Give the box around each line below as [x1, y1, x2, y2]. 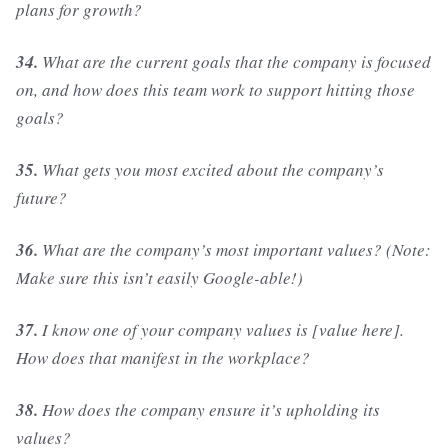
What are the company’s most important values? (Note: [38, 238, 431, 262]
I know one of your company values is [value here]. [38, 318, 404, 342]
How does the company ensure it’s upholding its [38, 398, 380, 422]
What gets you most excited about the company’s [38, 158, 384, 182]
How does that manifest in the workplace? [16, 346, 310, 370]
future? [16, 186, 67, 210]
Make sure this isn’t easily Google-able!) [16, 266, 303, 290]
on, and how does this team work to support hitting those [16, 78, 415, 102]
